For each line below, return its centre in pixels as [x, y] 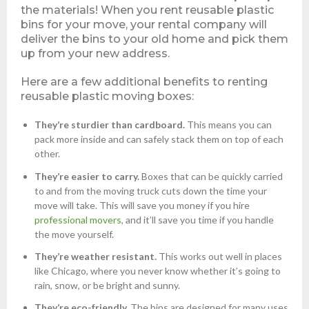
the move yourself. [74, 234]
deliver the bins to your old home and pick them [154, 39]
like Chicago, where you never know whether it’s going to [158, 270]
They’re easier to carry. [87, 176]
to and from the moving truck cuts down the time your [151, 190]
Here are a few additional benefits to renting [144, 82]
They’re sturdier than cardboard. [111, 125]
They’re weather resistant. [96, 256]
